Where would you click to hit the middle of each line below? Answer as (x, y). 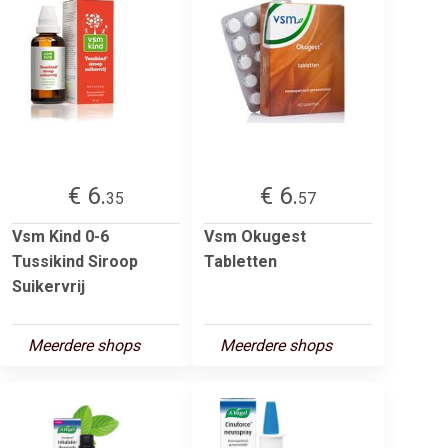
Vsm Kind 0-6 (60, 236)
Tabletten (240, 261)
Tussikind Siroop (75, 261)
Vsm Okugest (255, 236)
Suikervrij (48, 286)
